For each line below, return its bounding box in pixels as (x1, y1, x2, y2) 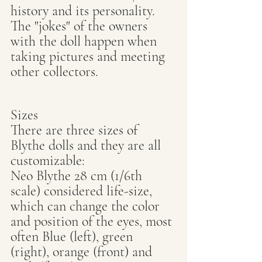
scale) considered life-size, (11, 182, 156, 199)
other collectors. (11, 63, 98, 80)
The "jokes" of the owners (11, 18, 151, 35)
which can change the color (11, 198, 163, 215)
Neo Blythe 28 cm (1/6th (11, 167, 146, 184)
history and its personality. (11, 2, 158, 19)
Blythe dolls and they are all (11, 137, 164, 154)
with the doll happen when (11, 33, 160, 50)
